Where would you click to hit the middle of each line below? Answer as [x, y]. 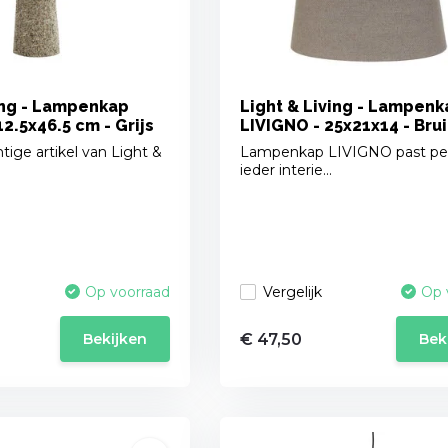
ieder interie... [285, 170]
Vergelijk [292, 291]
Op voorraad [127, 292]
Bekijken [114, 339]
